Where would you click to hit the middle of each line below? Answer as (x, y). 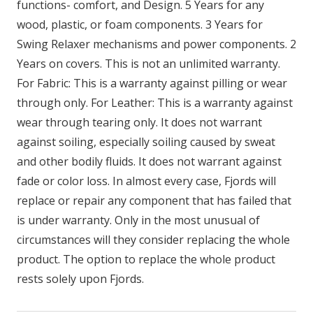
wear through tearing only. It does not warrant (139, 122)
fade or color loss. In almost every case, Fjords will (146, 181)
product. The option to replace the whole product (146, 259)
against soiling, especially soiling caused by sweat (146, 141)
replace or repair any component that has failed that (154, 200)
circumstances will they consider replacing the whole (153, 239)
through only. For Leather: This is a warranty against (155, 102)
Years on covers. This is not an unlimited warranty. (148, 63)
